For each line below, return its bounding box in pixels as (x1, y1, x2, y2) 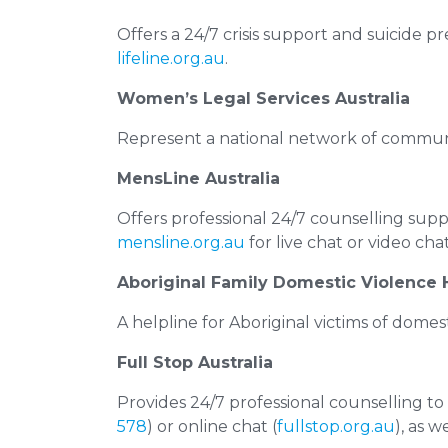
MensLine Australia (117, 169, 280, 188)
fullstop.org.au (277, 417, 395, 436)
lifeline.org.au (117, 49, 225, 68)
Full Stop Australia (117, 353, 273, 372)
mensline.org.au (117, 233, 245, 252)
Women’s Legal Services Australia (117, 89, 410, 108)
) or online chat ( (147, 417, 277, 436)
